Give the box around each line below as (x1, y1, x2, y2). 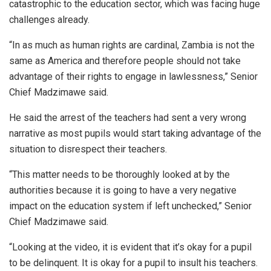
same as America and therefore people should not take (9, 55, 241, 67)
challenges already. (9, 14, 90, 26)
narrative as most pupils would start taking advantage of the (9, 128, 261, 140)
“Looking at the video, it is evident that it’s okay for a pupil (9, 241, 252, 253)
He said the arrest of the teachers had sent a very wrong (9, 112, 246, 124)
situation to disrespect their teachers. (9, 143, 167, 155)
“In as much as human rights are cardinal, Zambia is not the (9, 39, 255, 51)
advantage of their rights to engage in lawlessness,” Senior (9, 71, 258, 83)
